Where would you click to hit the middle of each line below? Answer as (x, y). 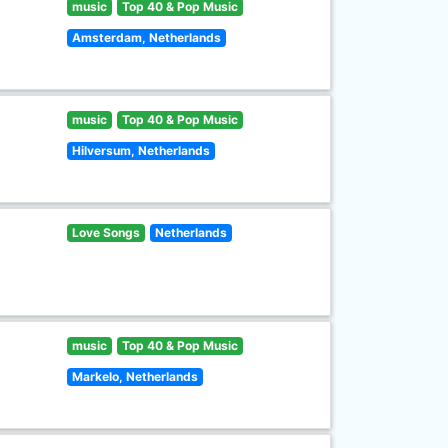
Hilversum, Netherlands (141, 150)
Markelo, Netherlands (135, 376)
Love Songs (106, 232)
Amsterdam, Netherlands (147, 37)
